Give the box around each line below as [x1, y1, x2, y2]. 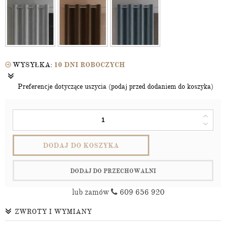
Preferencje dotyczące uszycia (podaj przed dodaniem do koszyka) [18, 82, 213, 91]
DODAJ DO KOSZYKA [43, 141, 119, 150]
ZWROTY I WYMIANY [15, 207, 92, 216]
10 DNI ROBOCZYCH [54, 61, 125, 69]
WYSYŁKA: [13, 61, 52, 69]
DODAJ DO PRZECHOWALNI [70, 167, 156, 175]
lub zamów [72, 187, 111, 197]
